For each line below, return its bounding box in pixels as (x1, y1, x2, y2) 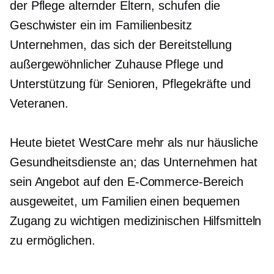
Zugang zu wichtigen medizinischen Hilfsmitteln (10, 214, 262, 228)
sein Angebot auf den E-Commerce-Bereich (10, 175, 244, 188)
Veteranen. (10, 97, 69, 110)
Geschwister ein (10, 18, 100, 32)
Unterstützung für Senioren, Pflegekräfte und (10, 77, 251, 91)
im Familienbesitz (99, 18, 192, 32)
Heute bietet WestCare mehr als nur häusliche (10, 136, 258, 149)
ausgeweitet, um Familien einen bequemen (10, 194, 240, 208)
